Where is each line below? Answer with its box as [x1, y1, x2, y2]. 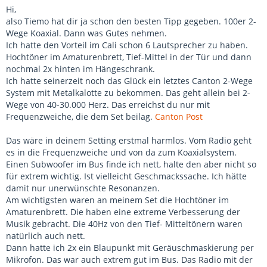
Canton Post [155, 111, 203, 122]
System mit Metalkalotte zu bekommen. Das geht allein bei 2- [6, 87, 250, 98]
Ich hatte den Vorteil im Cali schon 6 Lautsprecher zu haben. [6, 39, 248, 51]
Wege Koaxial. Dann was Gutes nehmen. [6, 27, 167, 39]
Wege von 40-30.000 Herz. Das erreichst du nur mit [6, 99, 210, 110]
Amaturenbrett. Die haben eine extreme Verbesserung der [6, 206, 240, 218]
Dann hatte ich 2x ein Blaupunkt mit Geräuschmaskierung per [6, 242, 254, 253]
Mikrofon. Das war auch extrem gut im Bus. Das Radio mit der [6, 254, 253, 265]
